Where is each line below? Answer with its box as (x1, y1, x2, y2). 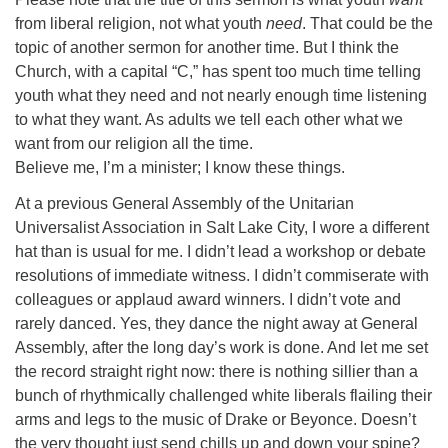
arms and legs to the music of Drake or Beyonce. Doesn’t (15, 411, 416, 428)
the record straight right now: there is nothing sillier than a (15, 363, 418, 380)
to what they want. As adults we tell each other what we (15, 111, 403, 128)
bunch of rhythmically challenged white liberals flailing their (15, 387, 432, 404)
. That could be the (302, 15, 433, 32)
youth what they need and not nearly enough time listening (15, 87, 427, 104)
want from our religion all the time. (15, 135, 253, 152)
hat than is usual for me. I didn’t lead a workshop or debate (15, 243, 426, 260)
